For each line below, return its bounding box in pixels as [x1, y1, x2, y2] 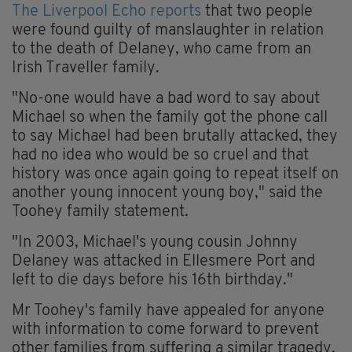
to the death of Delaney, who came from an [12, 41, 311, 57]
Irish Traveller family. [12, 60, 159, 76]
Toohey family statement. [12, 203, 189, 220]
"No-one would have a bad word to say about [12, 90, 320, 107]
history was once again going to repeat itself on [12, 166, 339, 182]
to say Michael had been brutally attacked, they [12, 128, 338, 145]
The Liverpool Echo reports [12, 3, 201, 20]
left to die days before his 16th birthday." [12, 272, 293, 288]
